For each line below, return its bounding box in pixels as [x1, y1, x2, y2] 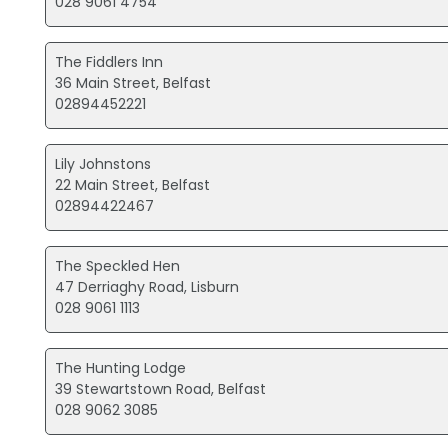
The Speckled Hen [55, 256, 181, 277]
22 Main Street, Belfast [55, 175, 211, 196]
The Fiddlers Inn [55, 52, 164, 73]
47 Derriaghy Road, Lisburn [55, 277, 240, 298]
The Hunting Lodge [55, 358, 187, 379]
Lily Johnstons [55, 154, 152, 175]
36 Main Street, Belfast [55, 73, 212, 94]
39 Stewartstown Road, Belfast [55, 379, 267, 400]
